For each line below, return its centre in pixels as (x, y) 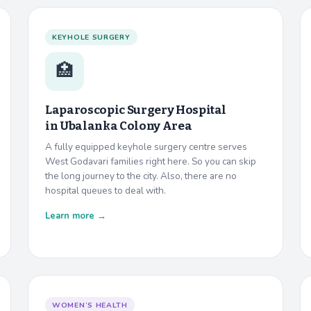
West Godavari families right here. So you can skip (151, 161)
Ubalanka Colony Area (126, 126)
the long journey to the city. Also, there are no (141, 176)
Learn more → (76, 216)
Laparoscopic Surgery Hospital (136, 110)
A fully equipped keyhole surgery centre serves (146, 146)
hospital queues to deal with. (106, 190)
